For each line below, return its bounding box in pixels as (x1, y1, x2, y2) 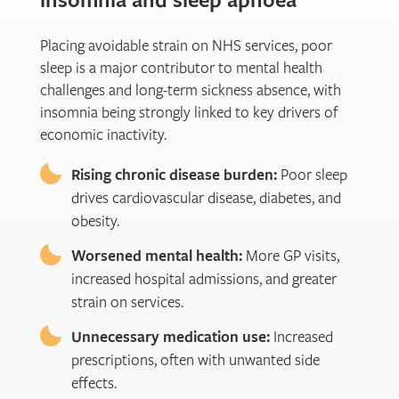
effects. (71, 372, 117, 394)
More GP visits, (242, 245, 339, 266)
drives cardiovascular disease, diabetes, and (71, 187, 341, 208)
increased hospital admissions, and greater (71, 268, 337, 289)
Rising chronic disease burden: (71, 164, 277, 185)
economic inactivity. (40, 124, 167, 145)
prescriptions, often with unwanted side (71, 349, 320, 370)
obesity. (71, 210, 119, 232)
